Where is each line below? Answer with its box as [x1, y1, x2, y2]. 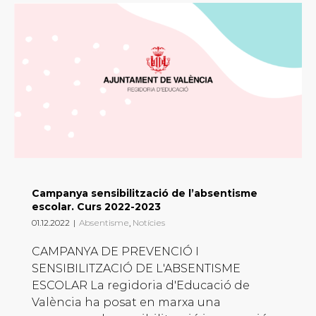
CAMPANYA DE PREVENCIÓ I [32, 245, 199, 259]
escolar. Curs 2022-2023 [32, 200, 161, 214]
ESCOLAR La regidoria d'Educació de [32, 279, 250, 293]
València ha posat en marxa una [32, 296, 221, 310]
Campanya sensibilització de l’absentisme [32, 187, 257, 200]
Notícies [133, 217, 165, 229]
